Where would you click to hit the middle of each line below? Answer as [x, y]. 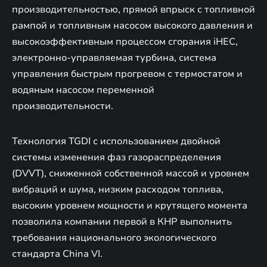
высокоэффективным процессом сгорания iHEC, [125, 41]
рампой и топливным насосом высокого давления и [132, 25]
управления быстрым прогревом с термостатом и [127, 74]
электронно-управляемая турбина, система [114, 58]
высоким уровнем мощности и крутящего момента [130, 205]
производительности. [63, 106]
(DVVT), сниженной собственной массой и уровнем [131, 173]
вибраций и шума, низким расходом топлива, [118, 189]
